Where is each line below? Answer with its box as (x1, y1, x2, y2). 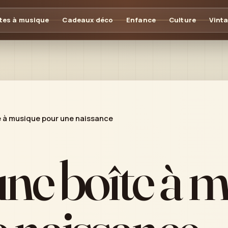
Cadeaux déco (62, 15, 113, 24)
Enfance (126, 15, 156, 24)
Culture (168, 15, 196, 24)
